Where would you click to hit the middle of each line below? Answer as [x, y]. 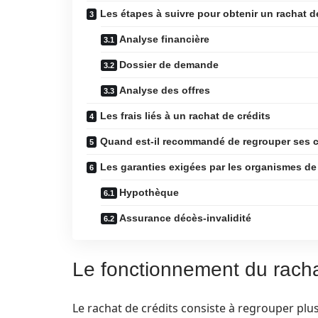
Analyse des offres [165, 90]
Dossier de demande [169, 65]
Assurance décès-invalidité [185, 218]
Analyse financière [164, 39]
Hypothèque [149, 192]
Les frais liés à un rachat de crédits [185, 116]
